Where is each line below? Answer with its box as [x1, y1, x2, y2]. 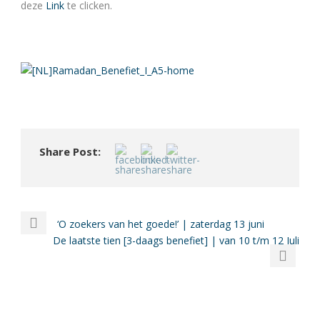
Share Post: [39, 144, 101, 159]
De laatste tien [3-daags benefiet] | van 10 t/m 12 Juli [53, 234, 299, 247]
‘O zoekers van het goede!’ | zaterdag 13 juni [57, 217, 264, 231]
